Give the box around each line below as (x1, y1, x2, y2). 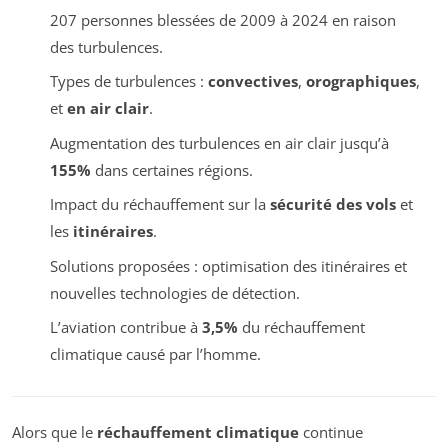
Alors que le (12, 422, 97, 443)
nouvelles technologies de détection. (49, 282, 300, 303)
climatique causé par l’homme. (49, 344, 261, 365)
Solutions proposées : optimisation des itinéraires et (49, 255, 407, 276)
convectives (207, 71, 298, 92)
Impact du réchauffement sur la (49, 194, 270, 215)
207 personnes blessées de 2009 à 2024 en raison (49, 9, 396, 30)
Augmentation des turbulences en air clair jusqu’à (49, 132, 389, 153)
